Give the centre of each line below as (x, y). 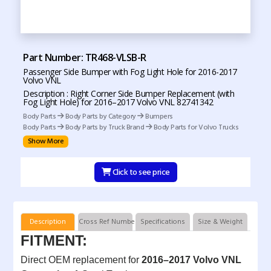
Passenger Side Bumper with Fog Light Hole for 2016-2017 (130, 72)
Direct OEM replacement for (81, 260)
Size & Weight (220, 222)
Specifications (163, 222)
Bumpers (158, 116)
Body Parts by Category (100, 116)
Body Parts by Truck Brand (105, 127)
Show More (46, 141)
